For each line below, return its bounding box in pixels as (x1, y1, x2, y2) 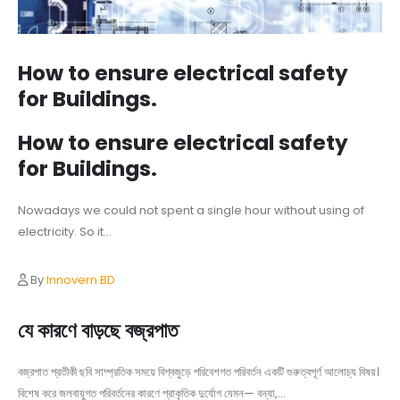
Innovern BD (46, 271, 115, 289)
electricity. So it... (18, 223, 112, 241)
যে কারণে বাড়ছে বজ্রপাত (18, 316, 178, 346)
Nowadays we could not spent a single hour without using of (18, 202, 364, 220)
